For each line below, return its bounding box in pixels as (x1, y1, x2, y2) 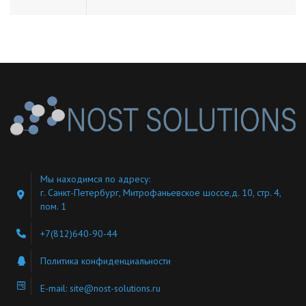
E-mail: (40, 281, 70, 294)
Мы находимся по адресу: (40, 172, 150, 185)
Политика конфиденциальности (40, 254, 171, 267)
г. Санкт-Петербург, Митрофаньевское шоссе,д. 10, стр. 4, (40, 186, 281, 199)
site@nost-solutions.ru (70, 281, 161, 294)
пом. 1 (40, 199, 66, 212)
